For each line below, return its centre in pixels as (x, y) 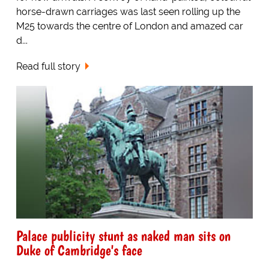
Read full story (48, 66)
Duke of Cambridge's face (79, 250)
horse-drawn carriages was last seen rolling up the (128, 11)
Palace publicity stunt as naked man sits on (123, 236)
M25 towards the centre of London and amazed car (129, 26)
